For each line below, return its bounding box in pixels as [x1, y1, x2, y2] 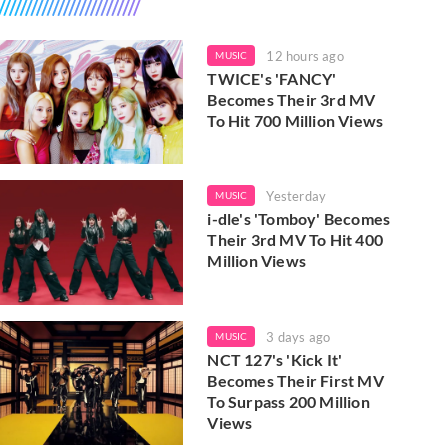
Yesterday [266, 188, 327, 205]
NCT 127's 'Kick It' [207, 349, 343, 369]
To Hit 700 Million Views [207, 111, 384, 130]
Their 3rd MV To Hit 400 [207, 230, 383, 250]
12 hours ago [266, 48, 344, 64]
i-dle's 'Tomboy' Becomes [207, 209, 391, 229]
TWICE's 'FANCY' [207, 69, 337, 88]
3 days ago [266, 328, 331, 345]
